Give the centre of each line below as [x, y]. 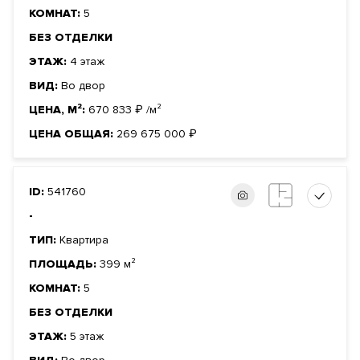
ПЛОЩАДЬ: [64, 264]
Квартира [84, 240]
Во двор [83, 86]
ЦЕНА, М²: [59, 110]
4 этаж [87, 62]
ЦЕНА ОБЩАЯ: [73, 134]
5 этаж [87, 337]
